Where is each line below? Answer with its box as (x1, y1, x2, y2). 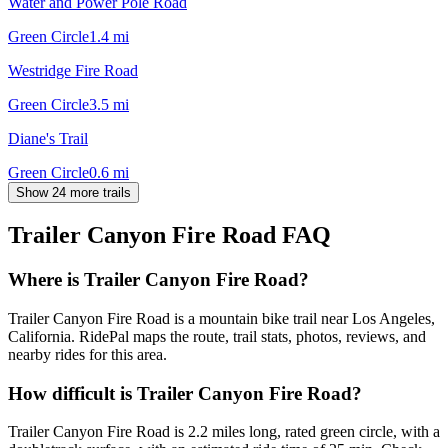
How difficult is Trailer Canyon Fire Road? (8, 382, 362, 404)
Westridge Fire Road (8, 61, 138, 79)
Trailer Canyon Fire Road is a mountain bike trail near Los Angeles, (8, 310, 435, 328)
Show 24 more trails (16, 184, 131, 200)
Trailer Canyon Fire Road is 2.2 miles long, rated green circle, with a (8, 423, 440, 441)
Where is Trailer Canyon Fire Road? (8, 269, 309, 291)
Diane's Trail (8, 129, 88, 147)
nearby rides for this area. (8, 346, 167, 364)
